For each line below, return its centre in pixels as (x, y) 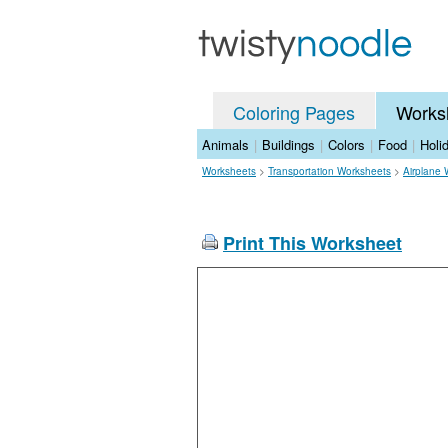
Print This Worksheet (312, 243)
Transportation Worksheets (329, 171)
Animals (225, 144)
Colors (346, 144)
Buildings (288, 144)
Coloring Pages (294, 112)
